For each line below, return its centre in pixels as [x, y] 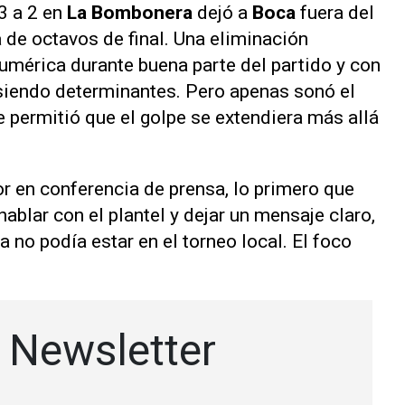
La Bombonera [130, 13]
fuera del [335, 13]
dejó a [222, 13]
